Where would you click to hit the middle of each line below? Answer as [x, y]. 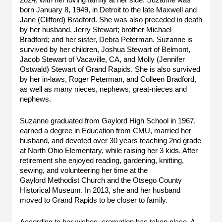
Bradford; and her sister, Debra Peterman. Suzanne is [106, 40]
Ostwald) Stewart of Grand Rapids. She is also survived [110, 69]
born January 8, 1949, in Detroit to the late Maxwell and [108, 10]
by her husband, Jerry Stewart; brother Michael [96, 30]
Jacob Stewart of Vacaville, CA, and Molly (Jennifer [102, 59]
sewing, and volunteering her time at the [84, 170]
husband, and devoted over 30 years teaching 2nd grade [111, 141]
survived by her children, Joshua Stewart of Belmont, [105, 50]
